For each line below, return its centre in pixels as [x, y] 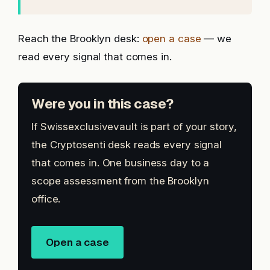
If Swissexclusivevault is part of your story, [134, 127]
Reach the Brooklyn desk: [80, 39]
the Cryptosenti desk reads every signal [127, 145]
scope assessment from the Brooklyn [120, 181]
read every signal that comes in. [95, 57]
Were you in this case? [102, 104]
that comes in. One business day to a [121, 163]
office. [46, 199]
